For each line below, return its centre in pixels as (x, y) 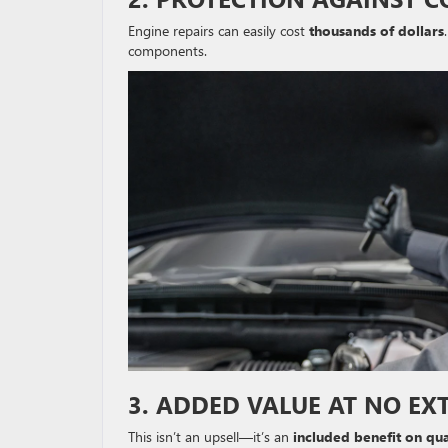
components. (167, 50)
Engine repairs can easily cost (218, 30)
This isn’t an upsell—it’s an (210, 436)
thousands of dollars (376, 30)
